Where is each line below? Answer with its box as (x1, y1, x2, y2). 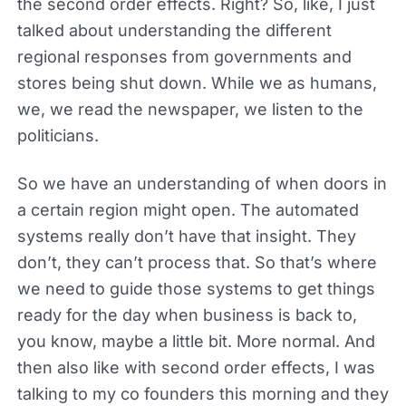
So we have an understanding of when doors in (16, 173, 387, 193)
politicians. (16, 125, 99, 145)
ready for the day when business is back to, (16, 304, 357, 324)
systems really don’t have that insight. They (16, 226, 356, 246)
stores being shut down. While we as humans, (16, 72, 377, 92)
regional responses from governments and (16, 46, 352, 66)
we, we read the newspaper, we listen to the (16, 99, 363, 119)
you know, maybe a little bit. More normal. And (16, 331, 375, 351)
